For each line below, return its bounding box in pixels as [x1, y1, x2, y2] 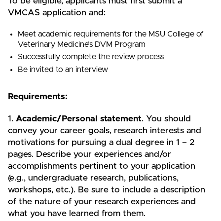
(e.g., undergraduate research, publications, [8, 174, 179, 183]
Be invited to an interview [18, 66, 109, 74]
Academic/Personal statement [16, 114, 142, 124]
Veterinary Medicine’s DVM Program [18, 40, 146, 48]
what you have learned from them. [8, 209, 146, 219]
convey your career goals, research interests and [8, 126, 201, 136]
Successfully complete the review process [18, 53, 164, 61]
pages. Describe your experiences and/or [8, 150, 171, 159]
